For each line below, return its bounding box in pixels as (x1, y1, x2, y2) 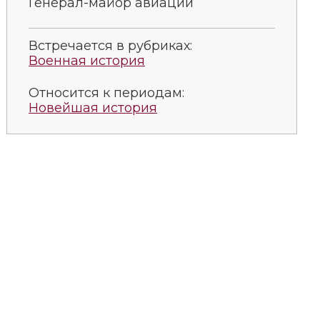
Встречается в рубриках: (29, 37, 192, 54)
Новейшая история (29, 99, 157, 116)
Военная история (29, 52, 145, 69)
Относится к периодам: (29, 84, 184, 101)
